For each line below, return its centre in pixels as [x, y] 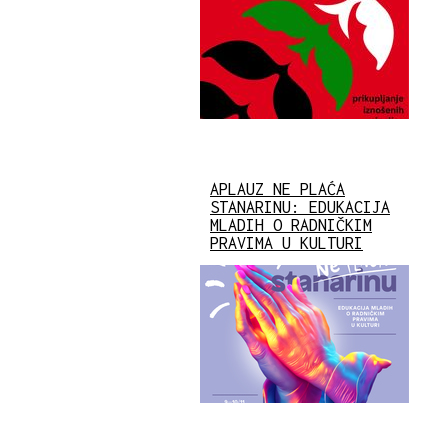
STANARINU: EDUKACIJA [300, 206]
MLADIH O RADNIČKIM [291, 224]
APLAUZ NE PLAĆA [277, 188]
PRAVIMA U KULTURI [286, 242]
